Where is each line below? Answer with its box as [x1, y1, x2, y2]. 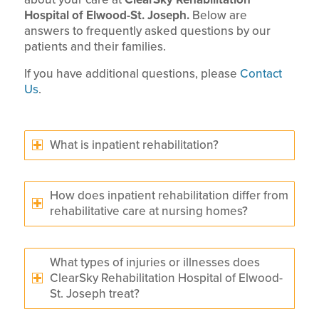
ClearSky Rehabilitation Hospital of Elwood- [49, 271, 283, 286]
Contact [239, 66, 282, 81]
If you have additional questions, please [23, 66, 240, 81]
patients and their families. [23, 39, 166, 55]
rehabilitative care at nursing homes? [49, 204, 248, 219]
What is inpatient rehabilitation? [49, 137, 219, 152]
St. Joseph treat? [49, 286, 140, 302]
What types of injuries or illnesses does [49, 255, 260, 271]
